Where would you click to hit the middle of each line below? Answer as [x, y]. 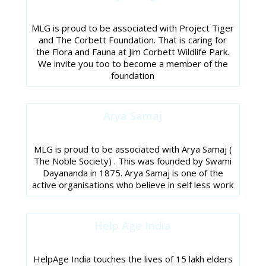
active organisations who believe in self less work [133, 185]
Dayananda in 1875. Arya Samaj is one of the [133, 173]
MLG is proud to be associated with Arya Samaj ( [133, 149]
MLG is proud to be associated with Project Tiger [133, 28]
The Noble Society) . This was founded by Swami [133, 161]
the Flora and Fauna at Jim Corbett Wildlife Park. [133, 51]
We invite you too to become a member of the [133, 63]
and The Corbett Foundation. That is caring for [133, 39]
